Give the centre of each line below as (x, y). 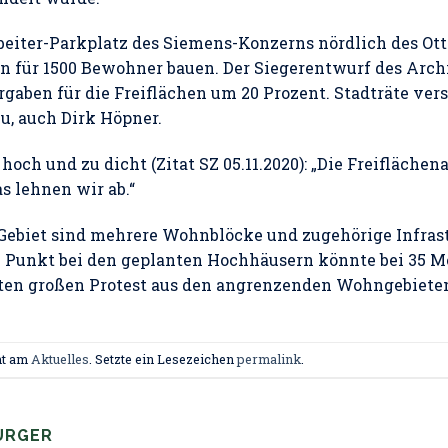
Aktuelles (60, 359)
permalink (269, 359)
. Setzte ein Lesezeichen (163, 359)
